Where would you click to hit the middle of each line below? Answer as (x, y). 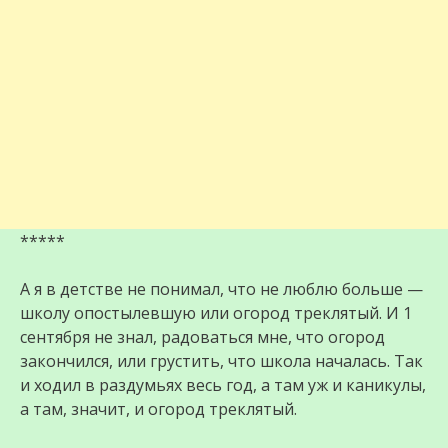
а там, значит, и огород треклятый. (158, 409)
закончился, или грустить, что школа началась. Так (221, 361)
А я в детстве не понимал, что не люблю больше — (221, 289)
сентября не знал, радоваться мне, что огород (202, 337)
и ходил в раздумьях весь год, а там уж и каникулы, (223, 385)
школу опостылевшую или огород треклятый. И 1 (216, 313)
